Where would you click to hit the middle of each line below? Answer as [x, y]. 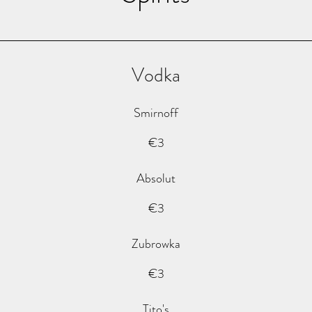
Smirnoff [156, 113]
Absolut [156, 178]
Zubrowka [156, 244]
